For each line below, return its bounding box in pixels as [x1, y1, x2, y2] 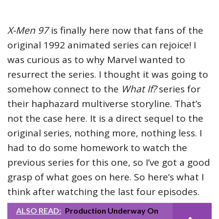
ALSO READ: [16, 206, 61, 215]
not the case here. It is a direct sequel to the [7, 112, 203, 125]
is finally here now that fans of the [48, 24, 203, 37]
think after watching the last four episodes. [7, 185, 202, 198]
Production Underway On [65, 206, 158, 215]
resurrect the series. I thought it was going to [7, 68, 208, 81]
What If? [121, 83, 159, 95]
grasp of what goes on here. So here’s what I [7, 171, 204, 183]
